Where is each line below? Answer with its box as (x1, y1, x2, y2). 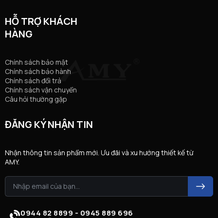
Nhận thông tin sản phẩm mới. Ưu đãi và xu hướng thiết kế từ (5, 147, 193, 157)
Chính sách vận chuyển (5, 85, 77, 94)
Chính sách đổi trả (5, 75, 61, 85)
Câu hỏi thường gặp (5, 94, 67, 104)
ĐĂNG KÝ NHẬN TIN (5, 117, 93, 131)
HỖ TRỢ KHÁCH (5, 14, 77, 28)
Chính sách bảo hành (5, 66, 71, 76)
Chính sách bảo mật (5, 57, 68, 67)
